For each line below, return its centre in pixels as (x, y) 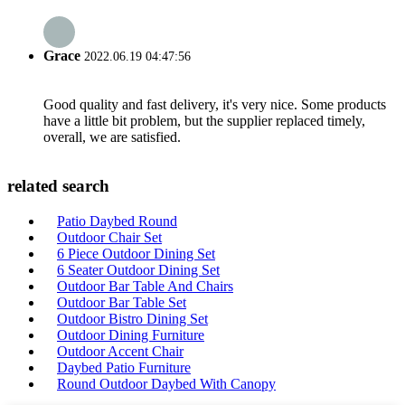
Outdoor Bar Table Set (122, 302)
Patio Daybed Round (117, 221)
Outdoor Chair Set (109, 237)
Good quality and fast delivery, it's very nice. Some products (215, 105)
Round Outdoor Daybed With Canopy (166, 383)
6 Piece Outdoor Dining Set (136, 253)
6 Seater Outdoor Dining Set (138, 269)
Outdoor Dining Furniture (131, 334)
